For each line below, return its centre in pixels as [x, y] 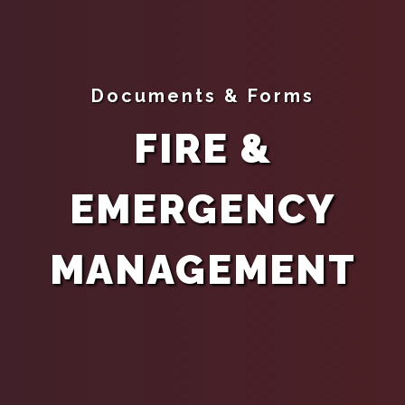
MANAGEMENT [202, 270]
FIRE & [202, 149]
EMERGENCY [202, 209]
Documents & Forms [202, 96]
